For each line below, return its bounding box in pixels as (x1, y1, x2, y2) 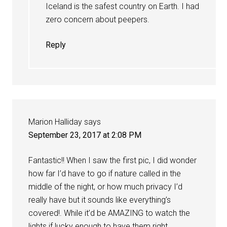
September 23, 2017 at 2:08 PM (28, 130, 142, 140)
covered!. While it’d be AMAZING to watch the (28, 208, 191, 218)
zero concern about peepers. (46, 14, 150, 24)
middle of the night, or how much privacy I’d (28, 181, 183, 192)
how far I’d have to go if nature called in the (28, 168, 181, 178)
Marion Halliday (28, 117, 83, 127)
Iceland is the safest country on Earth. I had (46, 1, 200, 11)
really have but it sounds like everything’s (28, 195, 171, 205)
